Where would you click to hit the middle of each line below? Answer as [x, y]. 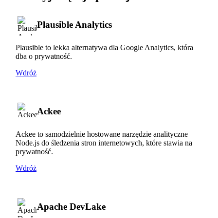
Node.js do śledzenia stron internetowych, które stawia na [104, 143]
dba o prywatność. [44, 56]
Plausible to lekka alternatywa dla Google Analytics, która [104, 47]
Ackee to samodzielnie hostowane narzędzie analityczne [102, 134]
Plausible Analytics [74, 24]
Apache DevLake [71, 206]
